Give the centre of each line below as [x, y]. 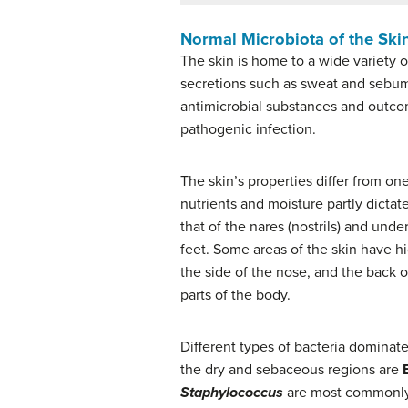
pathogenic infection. [248, 130]
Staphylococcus [232, 393]
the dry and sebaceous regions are [291, 370]
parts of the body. [235, 296]
